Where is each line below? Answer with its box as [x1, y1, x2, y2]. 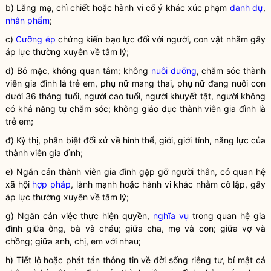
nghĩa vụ [152, 211, 189, 221]
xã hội [5, 179, 33, 189]
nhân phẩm [5, 15, 50, 25]
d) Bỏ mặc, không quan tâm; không [5, 65, 151, 76]
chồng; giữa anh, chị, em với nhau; [5, 236, 141, 246]
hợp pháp [32, 179, 71, 189]
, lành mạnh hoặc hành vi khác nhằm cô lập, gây [71, 179, 266, 189]
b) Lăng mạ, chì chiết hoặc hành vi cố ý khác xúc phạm [5, 2, 230, 13]
